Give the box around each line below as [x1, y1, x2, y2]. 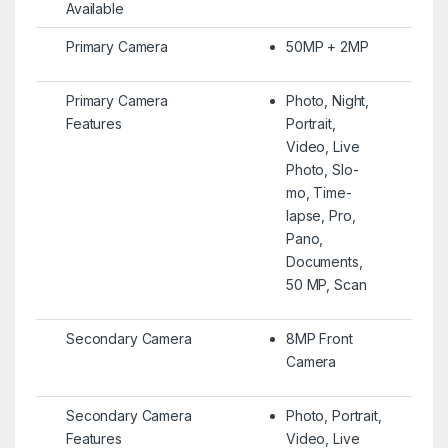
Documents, [285, 252, 363, 270]
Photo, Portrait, [285, 406, 382, 424]
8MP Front [285, 329, 353, 347]
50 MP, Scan [285, 275, 367, 293]
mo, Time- [285, 183, 352, 201]
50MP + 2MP [285, 37, 369, 55]
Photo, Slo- [285, 160, 359, 178]
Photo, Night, [285, 91, 370, 109]
